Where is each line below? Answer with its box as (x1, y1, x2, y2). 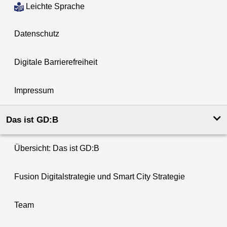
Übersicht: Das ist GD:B (14, 143, 99, 153)
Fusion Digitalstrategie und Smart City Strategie (14, 172, 185, 181)
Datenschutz (14, 29, 59, 38)
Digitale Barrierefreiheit (14, 57, 97, 66)
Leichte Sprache (26, 2, 85, 11)
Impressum (14, 86, 54, 95)
